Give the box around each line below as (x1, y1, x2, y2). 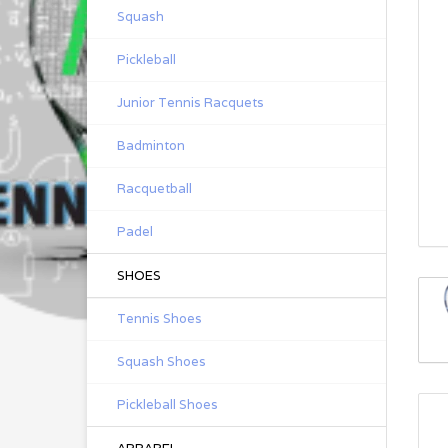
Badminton (117, 137, 185, 154)
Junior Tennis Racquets (117, 94, 264, 111)
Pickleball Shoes (117, 396, 218, 413)
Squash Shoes (117, 353, 206, 370)
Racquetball (117, 180, 192, 197)
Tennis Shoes (117, 310, 202, 327)
